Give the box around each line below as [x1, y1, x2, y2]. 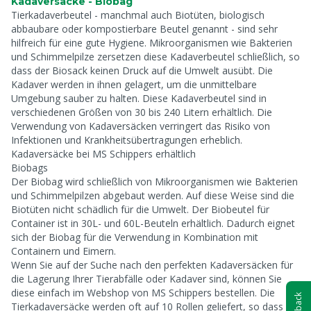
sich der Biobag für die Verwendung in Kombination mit [11, 230, 258, 244]
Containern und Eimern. [11, 244, 116, 258]
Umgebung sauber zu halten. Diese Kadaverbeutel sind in [11, 92, 267, 105]
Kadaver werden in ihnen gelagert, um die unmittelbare [11, 78, 257, 91]
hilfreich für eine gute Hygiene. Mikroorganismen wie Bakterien [11, 36, 292, 49]
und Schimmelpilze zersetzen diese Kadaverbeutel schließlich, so [11, 50, 300, 63]
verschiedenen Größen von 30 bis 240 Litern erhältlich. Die [11, 106, 272, 119]
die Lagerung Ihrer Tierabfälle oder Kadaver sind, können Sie [11, 272, 282, 285]
